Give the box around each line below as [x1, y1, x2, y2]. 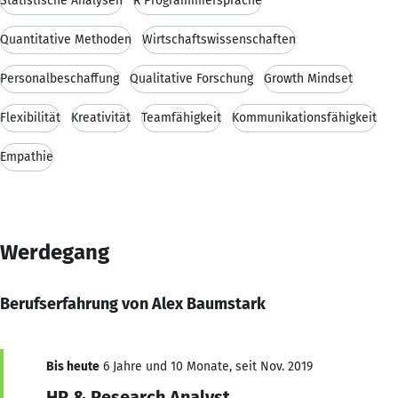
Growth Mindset [264, 70, 353, 86]
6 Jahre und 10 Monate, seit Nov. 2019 [99, 358, 313, 374]
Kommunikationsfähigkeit [232, 109, 377, 125]
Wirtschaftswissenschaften [142, 31, 296, 47]
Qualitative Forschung [130, 70, 253, 86]
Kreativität [71, 109, 131, 125]
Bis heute [46, 358, 99, 374]
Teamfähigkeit [141, 109, 221, 125]
